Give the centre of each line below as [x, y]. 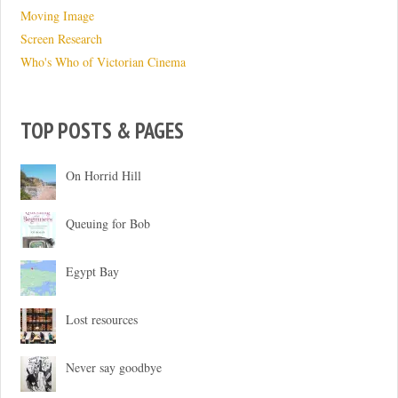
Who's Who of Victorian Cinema [103, 61]
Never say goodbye [114, 368]
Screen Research [61, 38]
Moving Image [57, 15]
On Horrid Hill [104, 176]
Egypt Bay [93, 272]
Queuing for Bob [108, 224]
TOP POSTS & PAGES [102, 131]
